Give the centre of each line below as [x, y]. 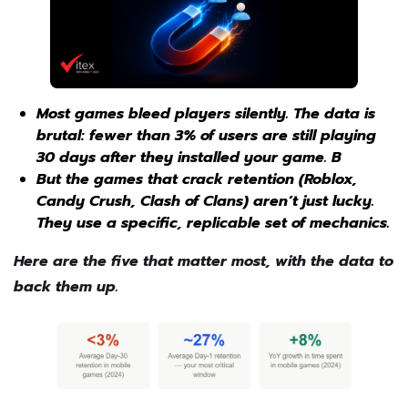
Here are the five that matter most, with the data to [204, 262]
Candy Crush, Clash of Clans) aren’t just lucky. [205, 202]
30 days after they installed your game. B [189, 158]
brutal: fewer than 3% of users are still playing [206, 136]
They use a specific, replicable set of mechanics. [215, 224]
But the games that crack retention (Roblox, [197, 180]
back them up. [66, 287]
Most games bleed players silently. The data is [206, 114]
